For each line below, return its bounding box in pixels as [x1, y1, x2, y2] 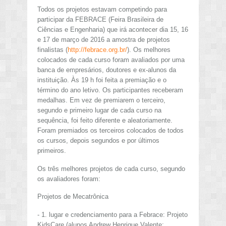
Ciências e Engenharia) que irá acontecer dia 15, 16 [37, 26, 188, 34]
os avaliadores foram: [37, 175, 100, 183]
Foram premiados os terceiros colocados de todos [37, 127, 184, 135]
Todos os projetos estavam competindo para [37, 6, 167, 14]
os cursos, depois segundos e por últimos [37, 137, 159, 145]
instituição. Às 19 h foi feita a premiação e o [37, 76, 166, 84]
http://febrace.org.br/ [68, 46, 127, 54]
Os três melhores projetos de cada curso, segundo [37, 164, 185, 173]
